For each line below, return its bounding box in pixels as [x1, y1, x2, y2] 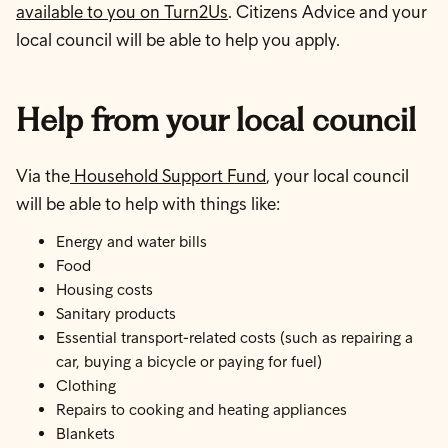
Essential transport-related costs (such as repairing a [56, 328, 413, 347]
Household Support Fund [70, 165, 266, 187]
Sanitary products [56, 304, 176, 323]
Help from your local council [16, 100, 416, 139]
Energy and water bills [56, 232, 207, 251]
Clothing [56, 376, 116, 395]
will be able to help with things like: [16, 193, 280, 215]
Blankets [56, 424, 115, 443]
